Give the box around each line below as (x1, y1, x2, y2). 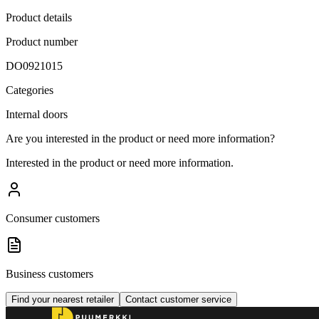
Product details (6, 11, 72, 23)
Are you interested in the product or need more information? (6, 132, 275, 145)
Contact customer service (125, 293, 231, 305)
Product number (6, 35, 78, 48)
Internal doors (6, 108, 68, 120)
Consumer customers (6, 211, 100, 224)
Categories (6, 83, 53, 96)
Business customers (6, 267, 93, 280)
